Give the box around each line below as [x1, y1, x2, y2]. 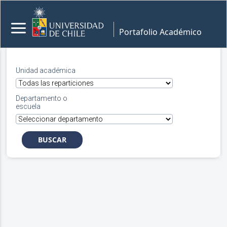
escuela [16, 102, 41, 110]
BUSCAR [38, 135, 67, 145]
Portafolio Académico [119, 26, 202, 37]
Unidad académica [16, 66, 76, 74]
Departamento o [16, 94, 68, 102]
